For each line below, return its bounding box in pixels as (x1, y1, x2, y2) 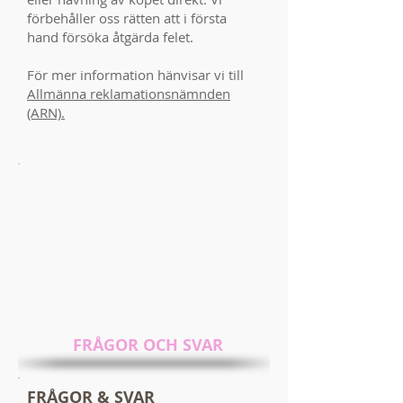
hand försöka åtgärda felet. (27, 28, 197, 46)
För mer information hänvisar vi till (27, 66, 244, 84)
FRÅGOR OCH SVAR (72, 334, 223, 356)
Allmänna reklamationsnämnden (27, 85, 230, 103)
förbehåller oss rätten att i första (27, 9, 227, 27)
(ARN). (27, 103, 65, 121)
